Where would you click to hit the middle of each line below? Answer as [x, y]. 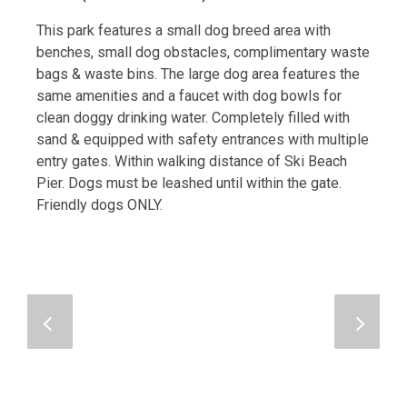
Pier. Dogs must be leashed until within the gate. [189, 183]
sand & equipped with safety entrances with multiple [203, 139]
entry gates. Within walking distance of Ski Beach [192, 161]
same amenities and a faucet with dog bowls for [189, 95]
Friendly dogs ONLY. [99, 204]
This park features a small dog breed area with [184, 30]
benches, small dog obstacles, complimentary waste [203, 52]
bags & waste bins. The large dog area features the [198, 74]
